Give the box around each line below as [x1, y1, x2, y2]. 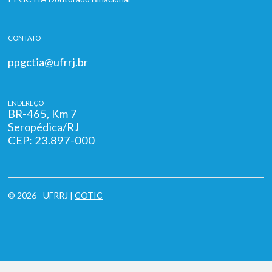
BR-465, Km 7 [8, 107, 78, 120]
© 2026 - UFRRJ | [8, 190, 75, 200]
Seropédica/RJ [8, 120, 80, 134]
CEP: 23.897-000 [8, 134, 95, 147]
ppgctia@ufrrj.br [8, 55, 89, 69]
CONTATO [8, 34, 41, 42]
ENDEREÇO [8, 99, 44, 107]
